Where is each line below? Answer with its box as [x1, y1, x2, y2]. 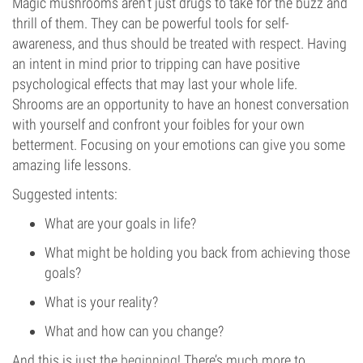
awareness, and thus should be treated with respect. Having [12, 35, 347, 52]
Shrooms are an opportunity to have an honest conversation [12, 96, 349, 113]
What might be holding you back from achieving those [45, 244, 350, 261]
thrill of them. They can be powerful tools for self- [12, 15, 289, 32]
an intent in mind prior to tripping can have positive [12, 55, 300, 72]
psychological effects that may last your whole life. [12, 75, 297, 92]
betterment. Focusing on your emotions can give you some [12, 136, 345, 153]
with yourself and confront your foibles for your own [12, 116, 305, 133]
